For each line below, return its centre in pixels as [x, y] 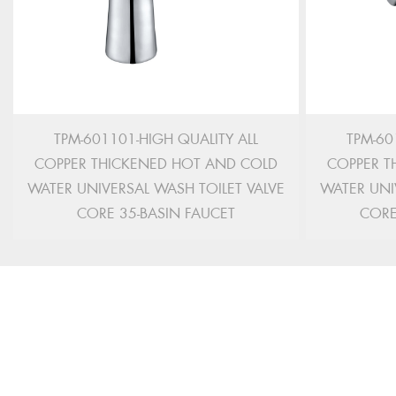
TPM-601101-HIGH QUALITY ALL [156, 139]
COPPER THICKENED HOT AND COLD [156, 164]
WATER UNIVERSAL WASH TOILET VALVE [156, 189]
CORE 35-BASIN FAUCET [156, 213]
